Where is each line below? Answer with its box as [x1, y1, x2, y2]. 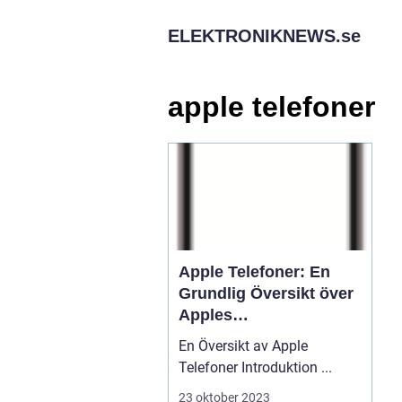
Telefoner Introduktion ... [321, 358, 332, 376]
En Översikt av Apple [179, 336, 308, 354]
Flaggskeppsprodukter [179, 327, 353, 345]
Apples [179, 305, 232, 324]
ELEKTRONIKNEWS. [168, 26, 341, 46]
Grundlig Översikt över [179, 284, 354, 302]
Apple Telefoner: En [179, 262, 330, 281]
